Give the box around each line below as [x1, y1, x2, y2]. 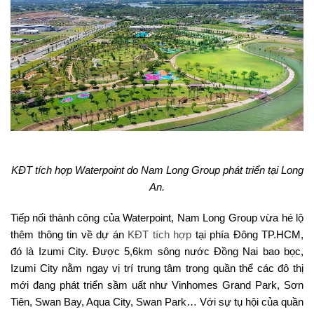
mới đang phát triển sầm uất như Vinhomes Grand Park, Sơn [11, 279, 303, 292]
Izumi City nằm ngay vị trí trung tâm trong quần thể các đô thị [11, 262, 303, 275]
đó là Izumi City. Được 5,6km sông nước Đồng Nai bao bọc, [11, 245, 303, 258]
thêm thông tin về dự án [11, 228, 128, 241]
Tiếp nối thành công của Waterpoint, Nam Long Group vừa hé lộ [11, 212, 303, 224]
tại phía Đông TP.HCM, [191, 228, 303, 241]
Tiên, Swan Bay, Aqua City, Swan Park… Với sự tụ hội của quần [11, 296, 303, 308]
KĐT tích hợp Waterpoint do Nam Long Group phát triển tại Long [11, 164, 303, 177]
